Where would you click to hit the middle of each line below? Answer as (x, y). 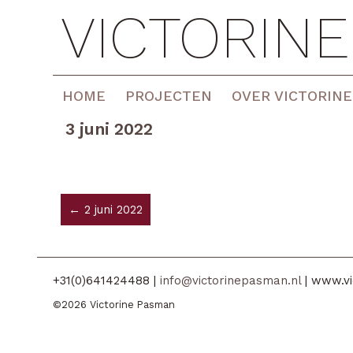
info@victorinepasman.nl (231, 281)
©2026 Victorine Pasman (114, 305)
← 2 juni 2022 (106, 210)
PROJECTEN (169, 96)
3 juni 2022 (110, 129)
